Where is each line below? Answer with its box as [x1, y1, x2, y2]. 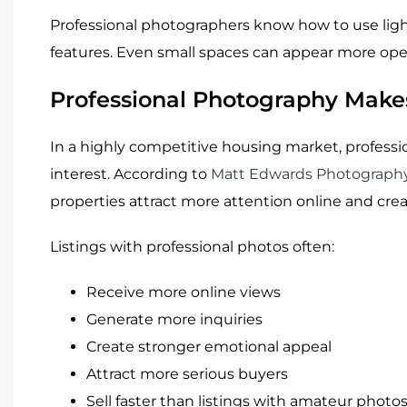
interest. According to [50, 164, 211, 183]
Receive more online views [86, 283, 281, 301]
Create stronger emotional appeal [86, 337, 332, 355]
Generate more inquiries [86, 310, 263, 328]
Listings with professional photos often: [50, 237, 334, 255]
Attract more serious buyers [86, 364, 288, 382]
